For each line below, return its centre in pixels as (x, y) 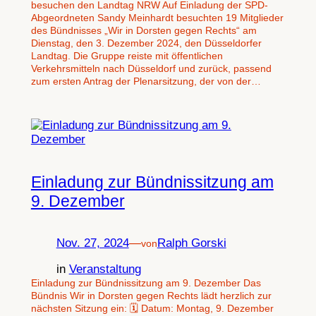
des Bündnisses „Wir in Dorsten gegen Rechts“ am (144, 30)
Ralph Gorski (192, 243)
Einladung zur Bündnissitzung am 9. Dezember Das (146, 282)
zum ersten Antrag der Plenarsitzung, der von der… (146, 81)
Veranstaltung (105, 269)
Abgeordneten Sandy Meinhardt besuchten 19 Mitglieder (157, 17)
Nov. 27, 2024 (92, 243)
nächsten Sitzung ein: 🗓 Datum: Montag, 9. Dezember (152, 308)
